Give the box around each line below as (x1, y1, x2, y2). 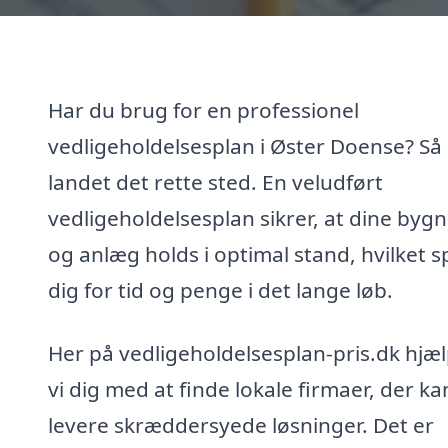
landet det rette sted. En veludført (48, 167, 383, 196)
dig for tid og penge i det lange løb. (48, 275, 393, 304)
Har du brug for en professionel (48, 95, 359, 124)
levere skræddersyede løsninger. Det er (48, 411, 434, 440)
